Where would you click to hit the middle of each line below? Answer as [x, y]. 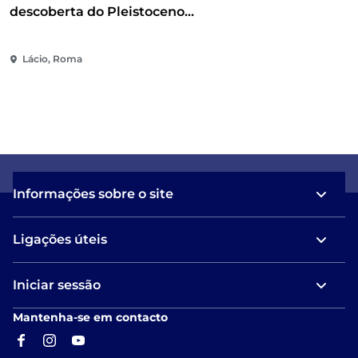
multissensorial [60, 47]
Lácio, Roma [52, 59]
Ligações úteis [60, 240]
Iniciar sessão [57, 285]
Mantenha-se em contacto [90, 318]
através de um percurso [87, 30]
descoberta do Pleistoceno [97, 12]
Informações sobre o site [93, 194]
